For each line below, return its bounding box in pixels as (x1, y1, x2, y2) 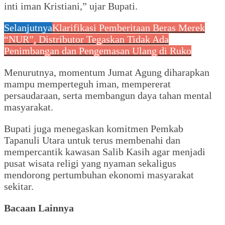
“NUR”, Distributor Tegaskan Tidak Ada (4, 33, 169, 45)
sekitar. (4, 180, 34, 192)
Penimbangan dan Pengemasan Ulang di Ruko (4, 45, 191, 56)
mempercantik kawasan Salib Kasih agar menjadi (4, 146, 205, 157)
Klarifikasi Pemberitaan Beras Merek (52, 22, 205, 33)
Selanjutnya (4, 22, 52, 33)
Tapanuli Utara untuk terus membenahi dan (4, 134, 180, 146)
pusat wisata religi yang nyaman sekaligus (4, 157, 176, 169)
